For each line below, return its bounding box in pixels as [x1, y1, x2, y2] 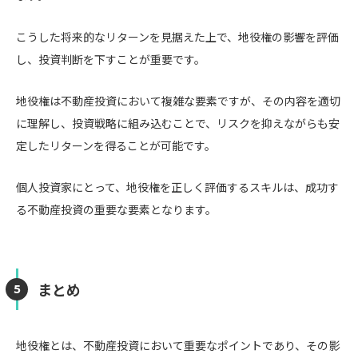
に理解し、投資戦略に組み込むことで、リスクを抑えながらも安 [16, 115, 340, 131]
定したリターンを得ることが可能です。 [16, 137, 216, 153]
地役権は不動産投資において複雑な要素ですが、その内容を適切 [16, 93, 340, 109]
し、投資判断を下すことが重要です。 [16, 51, 205, 67]
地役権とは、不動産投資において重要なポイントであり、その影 [16, 337, 340, 353]
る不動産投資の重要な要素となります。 [16, 201, 217, 217]
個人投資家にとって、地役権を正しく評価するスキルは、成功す [16, 179, 339, 195]
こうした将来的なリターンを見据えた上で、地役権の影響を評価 [16, 29, 339, 45]
